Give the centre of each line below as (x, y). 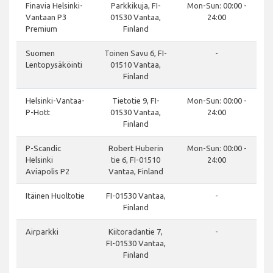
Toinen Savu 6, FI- (136, 53)
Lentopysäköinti (54, 65)
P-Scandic (43, 148)
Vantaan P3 (46, 17)
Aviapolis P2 (48, 172)
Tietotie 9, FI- (136, 101)
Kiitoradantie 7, (136, 232)
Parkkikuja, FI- (136, 6)
